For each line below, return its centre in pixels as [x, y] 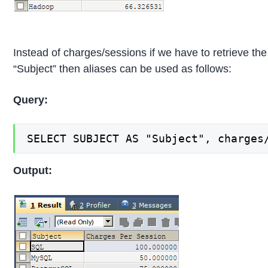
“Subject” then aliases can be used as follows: [123, 69]
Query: [31, 100]
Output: [33, 170]
